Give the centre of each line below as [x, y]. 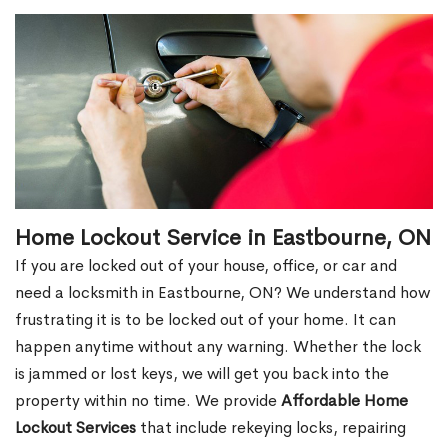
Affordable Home [344, 401]
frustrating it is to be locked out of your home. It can [205, 320]
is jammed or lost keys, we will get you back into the [202, 374]
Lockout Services [75, 428]
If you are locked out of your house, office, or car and [206, 266]
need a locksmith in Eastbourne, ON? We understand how [222, 293]
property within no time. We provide [148, 401]
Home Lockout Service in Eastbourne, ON [223, 238]
